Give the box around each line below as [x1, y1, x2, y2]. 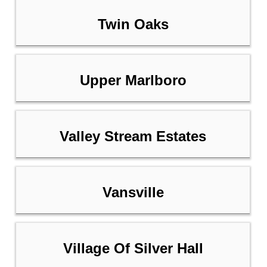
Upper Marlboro [79, 72, 187, 89]
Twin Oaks [97, 16, 169, 33]
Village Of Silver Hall [63, 240, 203, 257]
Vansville [102, 184, 164, 201]
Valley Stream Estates [60, 128, 206, 145]
